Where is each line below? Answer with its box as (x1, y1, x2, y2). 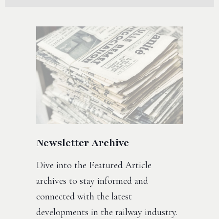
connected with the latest (36, 191, 132, 202)
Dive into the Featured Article (36, 159, 152, 171)
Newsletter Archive (36, 136, 129, 150)
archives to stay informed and (36, 175, 148, 187)
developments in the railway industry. (36, 206, 177, 218)
